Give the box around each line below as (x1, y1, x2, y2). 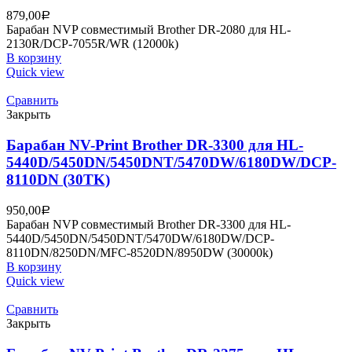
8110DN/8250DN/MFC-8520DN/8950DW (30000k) (6, 245, 273, 259)
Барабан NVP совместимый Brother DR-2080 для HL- (6, 23, 291, 37)
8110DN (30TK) (6, 171, 110, 189)
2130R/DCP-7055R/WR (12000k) (6, 37, 178, 51)
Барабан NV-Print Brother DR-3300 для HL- (6, 137, 303, 154)
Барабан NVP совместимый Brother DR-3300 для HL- (6, 217, 291, 231)
